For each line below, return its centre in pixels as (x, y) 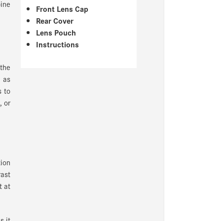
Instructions (58, 44)
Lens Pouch (56, 32)
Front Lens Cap (62, 8)
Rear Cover (55, 20)
